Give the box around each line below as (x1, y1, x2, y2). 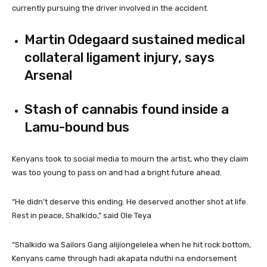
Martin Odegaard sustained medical (24, 31, 245, 48)
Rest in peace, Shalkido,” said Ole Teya (12, 210, 151, 220)
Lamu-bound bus (24, 119, 129, 135)
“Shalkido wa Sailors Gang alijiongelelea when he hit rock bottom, (12, 240, 251, 249)
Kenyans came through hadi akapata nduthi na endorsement (12, 253, 237, 263)
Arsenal (24, 67, 72, 83)
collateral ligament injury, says (24, 49, 215, 66)
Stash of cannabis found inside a (24, 101, 229, 117)
